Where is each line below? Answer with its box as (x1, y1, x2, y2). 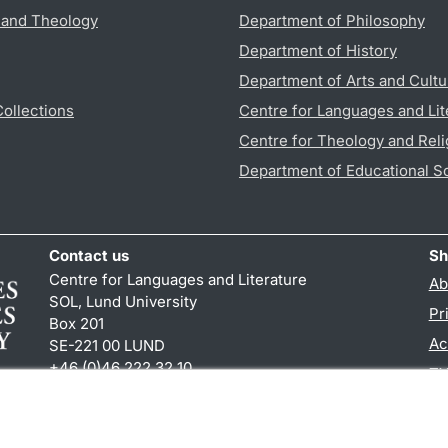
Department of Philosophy (239, 10, 425, 30)
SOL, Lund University (49, 291, 198, 311)
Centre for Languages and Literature (49, 269, 308, 289)
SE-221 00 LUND (49, 335, 166, 355)
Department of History (239, 40, 397, 60)
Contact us (49, 245, 130, 265)
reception (49, 379, 119, 399)
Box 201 (49, 313, 105, 333)
